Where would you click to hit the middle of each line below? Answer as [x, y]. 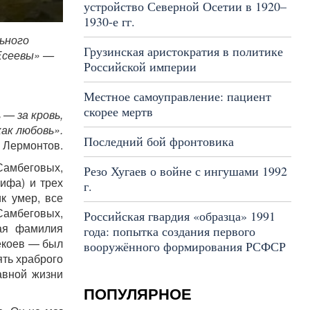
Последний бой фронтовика [158, 141]
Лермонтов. [33, 145]
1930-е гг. [109, 21]
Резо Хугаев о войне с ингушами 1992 [185, 171]
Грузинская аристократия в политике [183, 51]
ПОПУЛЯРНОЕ [137, 294]
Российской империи [140, 66]
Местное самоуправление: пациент [177, 96]
